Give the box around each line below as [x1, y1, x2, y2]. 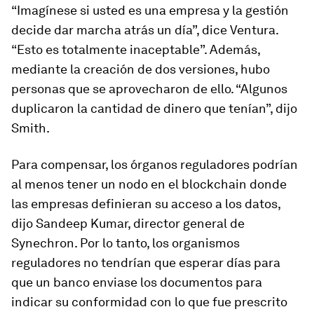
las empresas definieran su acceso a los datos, [11, 196, 280, 211]
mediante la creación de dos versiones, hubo [11, 62, 270, 76]
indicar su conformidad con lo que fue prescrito [11, 294, 287, 309]
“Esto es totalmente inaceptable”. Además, [11, 42, 260, 57]
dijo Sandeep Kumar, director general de [11, 216, 245, 231]
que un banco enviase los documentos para [11, 275, 262, 289]
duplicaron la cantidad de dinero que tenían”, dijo [11, 101, 297, 116]
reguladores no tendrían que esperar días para [11, 255, 280, 270]
